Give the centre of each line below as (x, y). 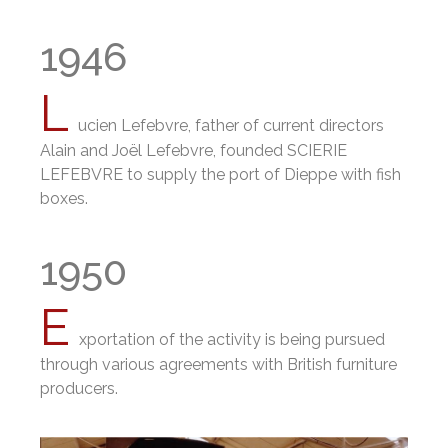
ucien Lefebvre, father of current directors (231, 125)
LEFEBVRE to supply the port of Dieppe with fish (220, 174)
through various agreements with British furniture (218, 364)
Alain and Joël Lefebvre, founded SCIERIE (193, 150)
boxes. (64, 198)
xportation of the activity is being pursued (232, 339)
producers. (79, 388)
